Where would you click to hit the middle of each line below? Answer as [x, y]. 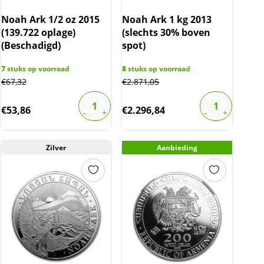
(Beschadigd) [31, 45]
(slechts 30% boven [166, 32]
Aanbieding [177, 147]
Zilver [56, 147]
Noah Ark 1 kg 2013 [167, 19]
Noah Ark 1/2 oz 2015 [50, 19]
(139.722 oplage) [38, 32]
